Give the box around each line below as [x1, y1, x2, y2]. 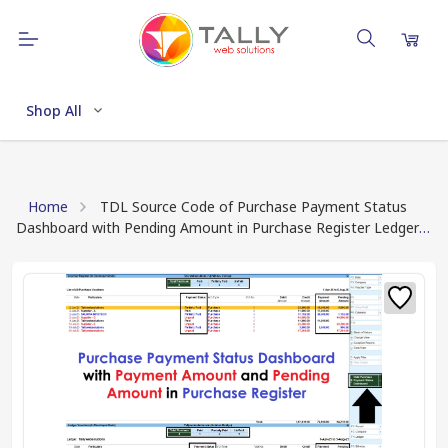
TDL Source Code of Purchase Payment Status [100, 197, 407, 216]
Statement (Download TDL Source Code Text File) [16, 239, 345, 258]
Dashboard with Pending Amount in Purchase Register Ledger [16, 218, 419, 237]
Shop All [26, 100, 82, 120]
